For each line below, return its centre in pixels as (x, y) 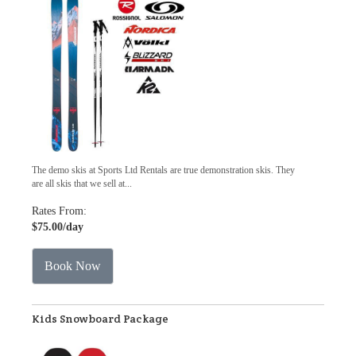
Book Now (73, 266)
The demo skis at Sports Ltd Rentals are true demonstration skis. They (163, 170)
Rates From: (59, 211)
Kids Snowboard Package (100, 319)
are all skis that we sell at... (82, 184)
